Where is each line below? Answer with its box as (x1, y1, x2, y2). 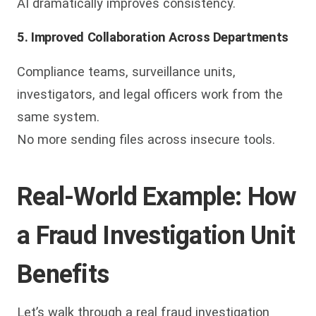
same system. (17, 109, 99, 124)
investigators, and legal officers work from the (17, 86, 283, 102)
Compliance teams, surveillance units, (17, 63, 236, 79)
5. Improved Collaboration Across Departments (17, 30, 288, 45)
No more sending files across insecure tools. (17, 131, 275, 147)
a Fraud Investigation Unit (17, 220, 296, 250)
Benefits (17, 259, 109, 289)
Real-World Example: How (17, 181, 296, 212)
